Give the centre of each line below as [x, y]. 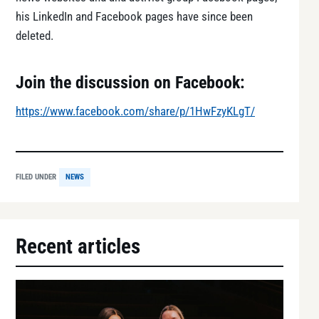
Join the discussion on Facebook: [130, 82]
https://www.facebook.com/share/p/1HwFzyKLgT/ [135, 111]
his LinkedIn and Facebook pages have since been [134, 16]
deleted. [35, 36]
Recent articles [78, 246]
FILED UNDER [36, 177]
